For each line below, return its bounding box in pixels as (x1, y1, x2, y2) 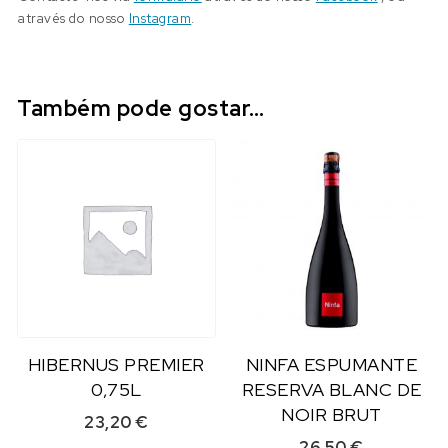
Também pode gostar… (17, 94, 265, 124)
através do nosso (18, 9, 129, 27)
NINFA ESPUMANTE (245, 352, 418, 376)
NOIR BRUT (281, 402, 382, 426)
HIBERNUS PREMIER (27, 352, 205, 376)
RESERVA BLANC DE (241, 377, 422, 401)
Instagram (128, 9, 192, 27)
